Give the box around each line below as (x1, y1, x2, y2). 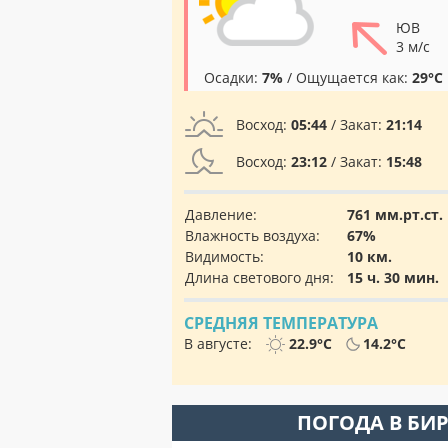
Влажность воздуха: (185, 226, 320, 245)
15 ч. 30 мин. (347, 268, 439, 287)
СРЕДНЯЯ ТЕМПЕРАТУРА (184, 312, 378, 334)
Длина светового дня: (185, 268, 334, 287)
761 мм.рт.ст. (347, 205, 443, 224)
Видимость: (185, 247, 264, 266)
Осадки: (204, 68, 262, 87)
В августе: (184, 334, 256, 353)
